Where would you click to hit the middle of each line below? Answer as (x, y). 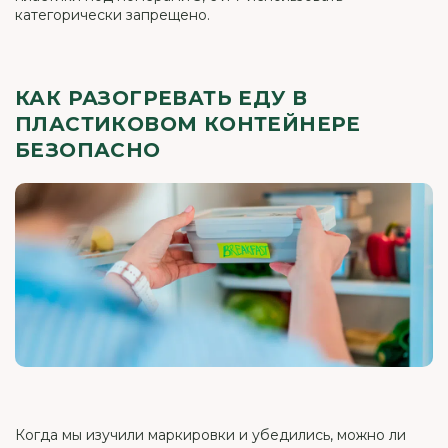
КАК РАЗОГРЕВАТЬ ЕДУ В (161, 97)
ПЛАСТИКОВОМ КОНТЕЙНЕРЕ (188, 123)
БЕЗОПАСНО (88, 149)
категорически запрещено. (112, 14)
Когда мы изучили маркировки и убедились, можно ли (210, 434)
